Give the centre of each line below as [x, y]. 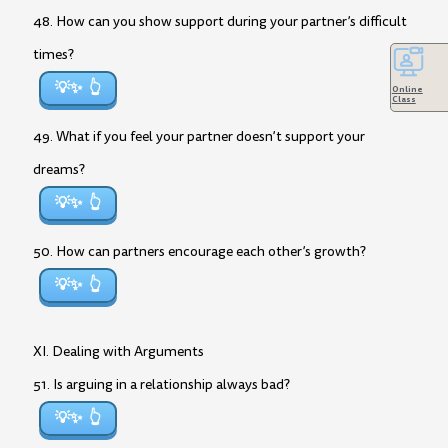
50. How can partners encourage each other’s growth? [199, 251]
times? [53, 54]
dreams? [59, 169]
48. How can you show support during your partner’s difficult [220, 21]
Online [407, 88]
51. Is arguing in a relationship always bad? [161, 384]
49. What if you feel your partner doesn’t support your [199, 136]
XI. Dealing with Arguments [118, 351]
